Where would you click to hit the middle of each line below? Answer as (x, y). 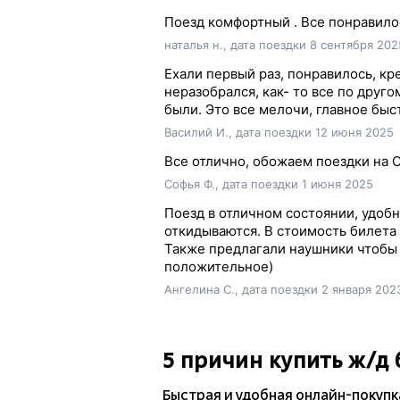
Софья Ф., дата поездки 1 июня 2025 (268, 184)
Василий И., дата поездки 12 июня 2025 (279, 132)
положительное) (218, 267)
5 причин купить (255, 360)
